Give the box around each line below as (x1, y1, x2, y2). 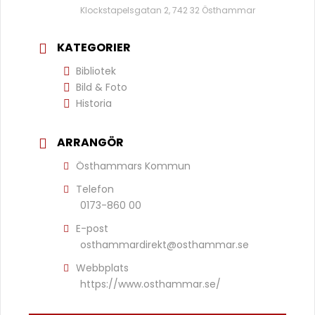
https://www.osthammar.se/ (80, 276, 221, 291)
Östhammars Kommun (76, 158, 191, 173)
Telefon (76, 181, 114, 196)
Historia (76, 96, 112, 110)
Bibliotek (76, 63, 116, 78)
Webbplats (76, 260, 129, 275)
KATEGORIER (57, 39, 131, 56)
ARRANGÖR (57, 134, 124, 150)
